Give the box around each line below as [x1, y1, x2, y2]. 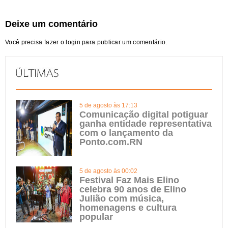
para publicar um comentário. [80, 39, 167, 46]
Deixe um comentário [5, 19, 98, 29]
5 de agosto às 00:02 [79, 167, 137, 175]
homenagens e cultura [79, 203, 177, 213]
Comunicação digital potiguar [79, 109, 208, 120]
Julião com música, [79, 193, 164, 204]
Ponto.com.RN [79, 137, 142, 147]
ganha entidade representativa [79, 119, 212, 129]
